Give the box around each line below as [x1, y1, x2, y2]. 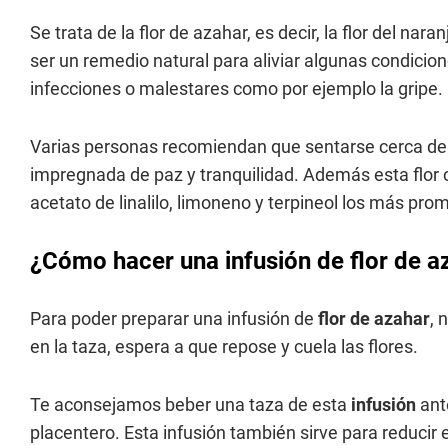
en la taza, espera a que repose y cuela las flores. [30, 336, 418, 357]
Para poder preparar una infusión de [30, 308, 318, 329]
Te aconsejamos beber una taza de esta [30, 394, 351, 415]
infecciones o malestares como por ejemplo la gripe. [30, 78, 443, 99]
